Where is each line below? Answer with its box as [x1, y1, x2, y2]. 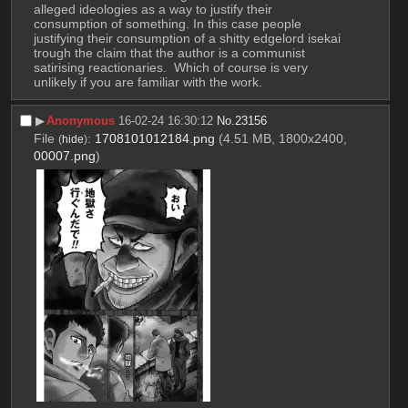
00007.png [33, 148, 96, 164]
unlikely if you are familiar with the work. [33, 74, 262, 89]
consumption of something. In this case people [33, 15, 301, 31]
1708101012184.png [94, 131, 215, 147]
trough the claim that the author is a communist [33, 45, 305, 60]
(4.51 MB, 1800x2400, [218, 131, 347, 147]
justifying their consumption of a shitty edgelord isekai [33, 30, 341, 46]
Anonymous [46, 113, 116, 127]
